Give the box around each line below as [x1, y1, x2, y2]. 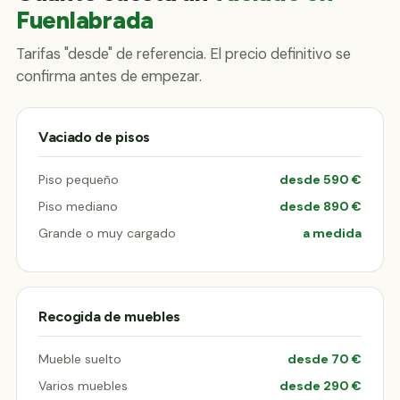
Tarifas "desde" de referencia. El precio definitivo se [16, 44, 351, 63]
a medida [303, 224, 362, 241]
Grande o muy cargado [38, 224, 176, 241]
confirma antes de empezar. [16, 66, 202, 86]
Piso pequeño [38, 171, 119, 187]
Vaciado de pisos [38, 128, 150, 146]
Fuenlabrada [16, 4, 154, 35]
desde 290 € [279, 377, 362, 394]
